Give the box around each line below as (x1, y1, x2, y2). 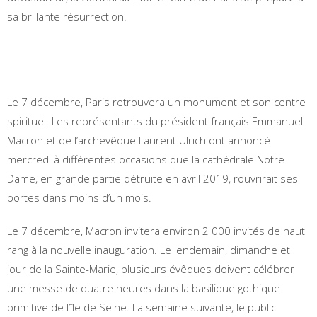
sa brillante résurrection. (7, 8, 127, 23)
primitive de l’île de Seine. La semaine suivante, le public (7, 299, 276, 314)
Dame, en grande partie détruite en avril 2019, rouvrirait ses (7, 171, 298, 185)
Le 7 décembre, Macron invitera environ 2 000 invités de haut (7, 223, 305, 238)
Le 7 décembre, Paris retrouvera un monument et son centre (7, 94, 306, 109)
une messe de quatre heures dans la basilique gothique (7, 280, 280, 295)
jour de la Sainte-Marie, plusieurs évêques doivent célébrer (7, 261, 294, 276)
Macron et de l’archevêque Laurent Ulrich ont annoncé (7, 132, 270, 147)
